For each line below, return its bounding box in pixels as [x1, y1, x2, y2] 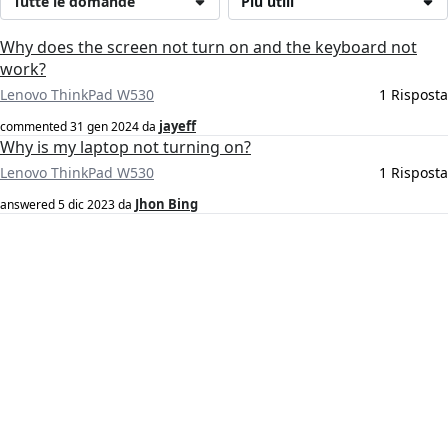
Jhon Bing [135, 195, 198, 214]
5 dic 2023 [58, 196, 115, 214]
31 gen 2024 [70, 118, 139, 136]
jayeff [159, 117, 196, 136]
